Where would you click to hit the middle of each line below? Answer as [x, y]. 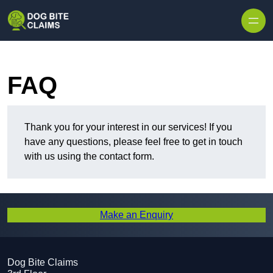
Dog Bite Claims [43, 263]
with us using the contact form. [89, 157]
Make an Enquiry [136, 215]
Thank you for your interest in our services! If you [128, 127]
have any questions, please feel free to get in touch [133, 142]
